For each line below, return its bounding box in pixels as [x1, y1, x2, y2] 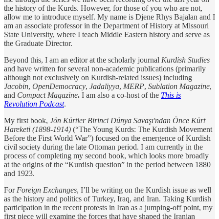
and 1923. [4, 169, 35, 177]
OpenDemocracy [32, 82, 86, 90]
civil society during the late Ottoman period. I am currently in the [4, 142, 203, 151]
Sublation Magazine [148, 82, 210, 90]
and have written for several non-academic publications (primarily [4, 64, 206, 73]
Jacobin [4, 82, 28, 90]
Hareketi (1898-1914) [4, 125, 71, 133]
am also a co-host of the [86, 90, 161, 99]
